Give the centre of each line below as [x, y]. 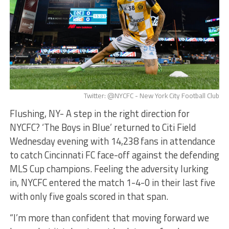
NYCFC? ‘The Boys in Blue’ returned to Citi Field [102, 128]
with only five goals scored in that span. [90, 197]
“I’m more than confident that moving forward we [109, 218]
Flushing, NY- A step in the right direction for [99, 114]
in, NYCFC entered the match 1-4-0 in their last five [112, 183]
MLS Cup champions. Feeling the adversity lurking [109, 169]
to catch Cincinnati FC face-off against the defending [114, 155]
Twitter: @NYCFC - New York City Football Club [152, 96]
